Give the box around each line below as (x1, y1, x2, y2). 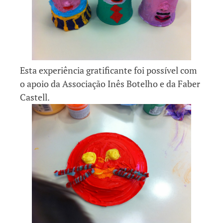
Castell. (20, 91, 50, 103)
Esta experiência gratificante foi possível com (20, 64, 197, 76)
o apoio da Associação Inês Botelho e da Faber (20, 77, 200, 90)
